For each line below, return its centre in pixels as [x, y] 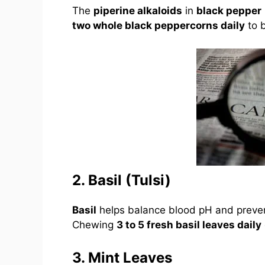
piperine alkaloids [138, 11]
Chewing [94, 224]
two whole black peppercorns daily [159, 26]
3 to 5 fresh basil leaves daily [189, 224]
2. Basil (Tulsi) [122, 180]
